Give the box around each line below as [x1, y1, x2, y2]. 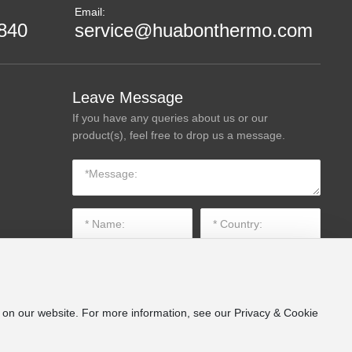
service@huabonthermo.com [74, 19, 313, 41]
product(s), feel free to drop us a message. [71, 128, 285, 141]
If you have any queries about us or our [71, 111, 268, 124]
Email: [74, 5, 105, 18]
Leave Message [71, 88, 183, 106]
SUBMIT [175, 317, 218, 330]
